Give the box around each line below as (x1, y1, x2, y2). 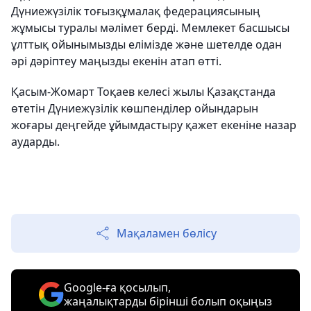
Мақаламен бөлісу (117, 226, 217, 241)
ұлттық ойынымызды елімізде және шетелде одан (11, 37, 282, 52)
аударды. (11, 134, 60, 149)
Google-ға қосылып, (64, 280, 171, 295)
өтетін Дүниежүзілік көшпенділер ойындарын (11, 101, 258, 116)
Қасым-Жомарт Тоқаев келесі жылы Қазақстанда (11, 84, 276, 99)
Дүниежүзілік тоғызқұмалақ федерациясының (11, 3, 260, 19)
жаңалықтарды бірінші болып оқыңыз (64, 294, 272, 309)
